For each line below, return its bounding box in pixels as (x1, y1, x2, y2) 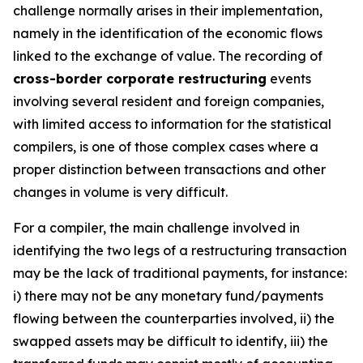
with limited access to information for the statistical (13, 116, 331, 132)
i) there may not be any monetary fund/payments (13, 288, 323, 304)
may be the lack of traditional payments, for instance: (13, 265, 347, 281)
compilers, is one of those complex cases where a (13, 139, 318, 155)
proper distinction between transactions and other (13, 161, 326, 177)
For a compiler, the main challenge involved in (13, 220, 300, 236)
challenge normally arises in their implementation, (13, 2, 322, 19)
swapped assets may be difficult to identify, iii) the (13, 333, 328, 349)
